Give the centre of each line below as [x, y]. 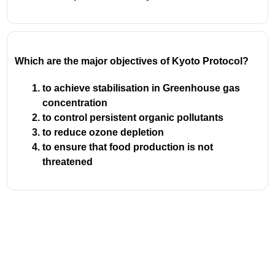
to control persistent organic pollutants [133, 117]
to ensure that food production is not [128, 147]
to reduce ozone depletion [103, 132]
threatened [68, 161]
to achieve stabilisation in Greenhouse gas [141, 88]
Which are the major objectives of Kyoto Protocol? [132, 61]
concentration [75, 103]
